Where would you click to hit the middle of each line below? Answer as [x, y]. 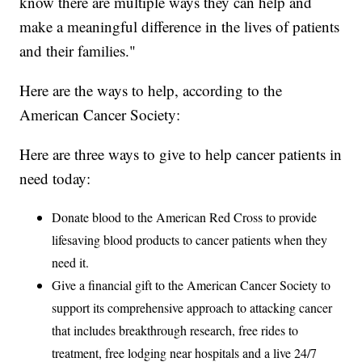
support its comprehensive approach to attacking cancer [192, 308]
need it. [71, 263]
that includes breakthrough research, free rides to [175, 330]
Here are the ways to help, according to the [151, 90]
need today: [55, 179]
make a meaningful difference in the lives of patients [180, 27]
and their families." [78, 51]
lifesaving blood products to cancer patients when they [190, 240]
